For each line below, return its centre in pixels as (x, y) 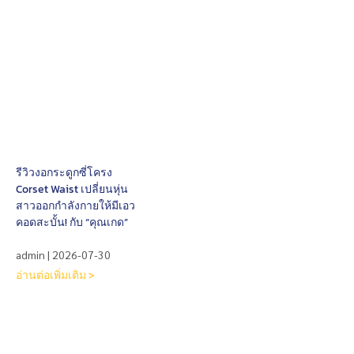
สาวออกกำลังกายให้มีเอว (75, 205)
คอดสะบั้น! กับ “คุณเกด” (72, 222)
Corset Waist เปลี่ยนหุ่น (72, 189)
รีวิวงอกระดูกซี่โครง (64, 172)
